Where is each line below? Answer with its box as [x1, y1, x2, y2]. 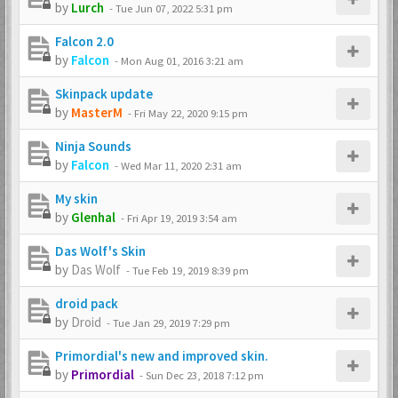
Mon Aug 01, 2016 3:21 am [121, 53, 243, 68]
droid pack [55, 295, 118, 312]
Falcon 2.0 [55, 33, 114, 50]
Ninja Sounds [55, 138, 131, 155]
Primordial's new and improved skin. [55, 347, 268, 364]
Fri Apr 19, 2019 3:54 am [127, 211, 237, 225]
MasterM [71, 104, 123, 121]
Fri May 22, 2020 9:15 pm [134, 106, 248, 120]
